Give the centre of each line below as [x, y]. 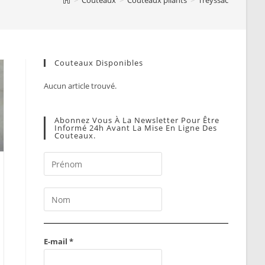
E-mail [57, 241]
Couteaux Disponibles [99, 63]
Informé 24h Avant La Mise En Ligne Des [136, 128]
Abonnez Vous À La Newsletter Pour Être [137, 120]
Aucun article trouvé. [80, 86]
